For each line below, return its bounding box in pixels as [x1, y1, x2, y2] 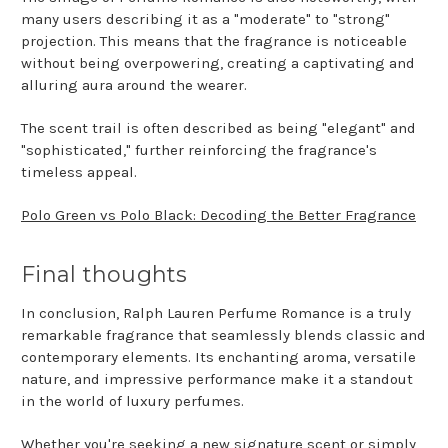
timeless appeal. [21, 163, 137, 182]
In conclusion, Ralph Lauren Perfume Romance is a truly [21, 304, 411, 323]
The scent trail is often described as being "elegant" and [21, 119, 416, 138]
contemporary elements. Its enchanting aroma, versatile [21, 348, 416, 367]
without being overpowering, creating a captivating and [21, 54, 415, 73]
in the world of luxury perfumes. [21, 392, 244, 411]
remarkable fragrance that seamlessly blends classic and [21, 326, 426, 345]
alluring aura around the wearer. [21, 76, 251, 95]
